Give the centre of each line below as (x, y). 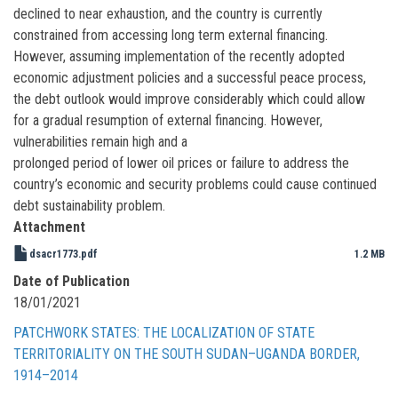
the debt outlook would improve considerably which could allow (189, 99)
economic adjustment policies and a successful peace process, (190, 77)
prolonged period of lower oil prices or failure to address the (181, 163)
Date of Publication (72, 281)
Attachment (49, 227)
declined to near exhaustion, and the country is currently (168, 13)
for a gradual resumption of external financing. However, (168, 120)
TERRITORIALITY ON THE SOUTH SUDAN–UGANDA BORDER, (187, 354)
